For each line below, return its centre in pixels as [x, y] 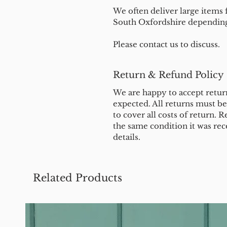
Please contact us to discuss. [166, 44]
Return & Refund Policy [168, 75]
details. [127, 137]
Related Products [78, 178]
